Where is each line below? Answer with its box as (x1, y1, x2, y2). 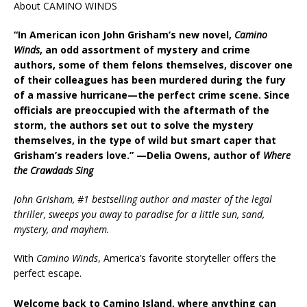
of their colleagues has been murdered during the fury (14, 73, 286, 86)
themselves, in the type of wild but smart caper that (14, 134, 276, 147)
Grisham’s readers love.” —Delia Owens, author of (14, 149, 263, 162)
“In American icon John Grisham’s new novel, (14, 28, 234, 41)
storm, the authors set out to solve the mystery (14, 119, 254, 132)
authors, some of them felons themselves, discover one (14, 58, 293, 71)
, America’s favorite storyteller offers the (98, 251, 276, 265)
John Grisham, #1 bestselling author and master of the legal (14, 193, 272, 206)
